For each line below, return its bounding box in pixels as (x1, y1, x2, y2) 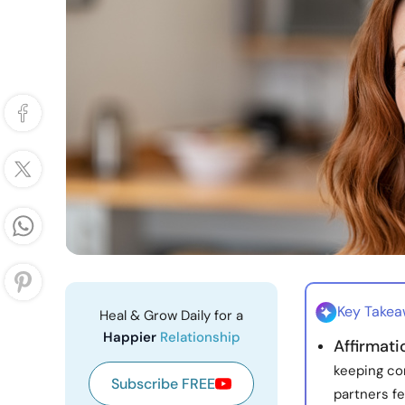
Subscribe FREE (111, 374, 215, 393)
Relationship (159, 328, 240, 346)
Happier (102, 328, 160, 346)
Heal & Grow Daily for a (99, 306, 243, 325)
